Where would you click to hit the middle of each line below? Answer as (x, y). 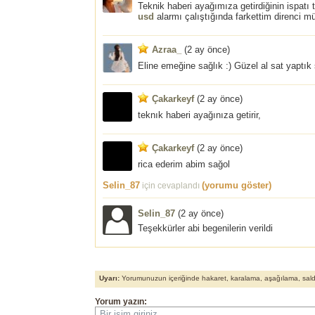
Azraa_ (167, 50)
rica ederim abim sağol (184, 165)
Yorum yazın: (121, 302)
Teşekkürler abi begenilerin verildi (205, 229)
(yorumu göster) (237, 186)
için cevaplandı (171, 186)
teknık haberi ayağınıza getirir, (199, 115)
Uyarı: (109, 278)
